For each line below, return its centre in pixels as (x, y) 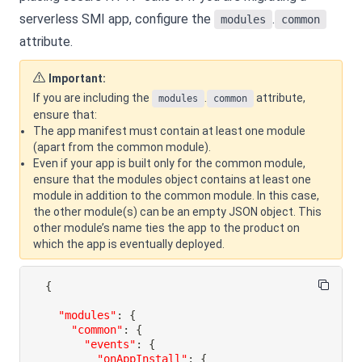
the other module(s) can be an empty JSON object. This (177, 211)
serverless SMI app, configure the (117, 19)
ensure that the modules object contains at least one (172, 179)
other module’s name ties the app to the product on (166, 227)
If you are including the (93, 97)
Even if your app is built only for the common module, (169, 163)
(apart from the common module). (122, 147)
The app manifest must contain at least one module (169, 130)
